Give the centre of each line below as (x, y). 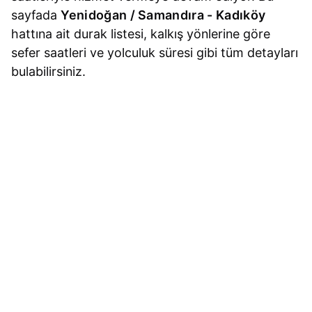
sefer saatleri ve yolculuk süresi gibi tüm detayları (155, 53)
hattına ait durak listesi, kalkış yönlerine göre (141, 34)
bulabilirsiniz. (49, 72)
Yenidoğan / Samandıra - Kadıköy (163, 15)
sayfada (36, 15)
